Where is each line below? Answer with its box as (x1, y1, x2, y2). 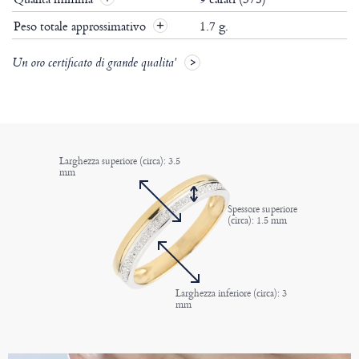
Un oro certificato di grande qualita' (12, 54, 176, 75)
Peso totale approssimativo (14, 17, 149, 36)
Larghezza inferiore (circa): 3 (175, 285, 287, 301)
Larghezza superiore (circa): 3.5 (59, 153, 180, 169)
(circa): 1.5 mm (228, 212, 287, 228)
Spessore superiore (228, 201, 297, 217)
